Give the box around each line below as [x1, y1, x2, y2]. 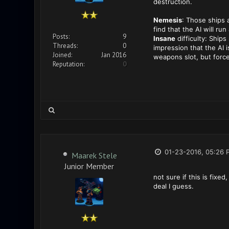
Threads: [52, 41, 78, 50]
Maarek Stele [72, 150, 117, 161]
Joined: [52, 51, 72, 59]
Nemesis [153, 16, 182, 24]
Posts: [52, 32, 70, 41]
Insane [153, 34, 175, 42]
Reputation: [52, 60, 84, 68]
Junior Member [64, 161, 114, 170]
